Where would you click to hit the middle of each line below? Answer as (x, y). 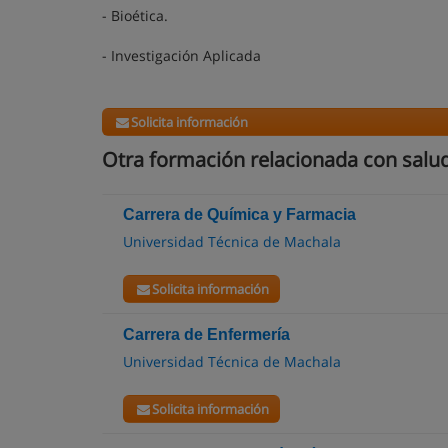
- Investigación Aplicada (181, 55)
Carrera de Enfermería (206, 334)
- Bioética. (135, 15)
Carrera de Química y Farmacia (239, 214)
